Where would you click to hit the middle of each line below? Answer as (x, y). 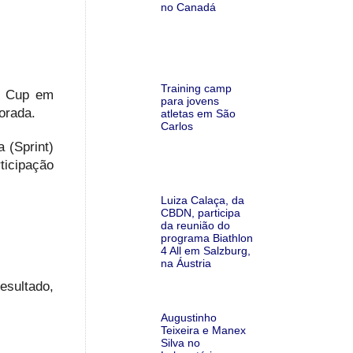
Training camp (196, 88)
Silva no (180, 342)
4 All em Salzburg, (205, 250)
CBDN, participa (200, 212)
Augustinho (188, 317)
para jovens (190, 100)
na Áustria (186, 263)
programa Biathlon (206, 238)
